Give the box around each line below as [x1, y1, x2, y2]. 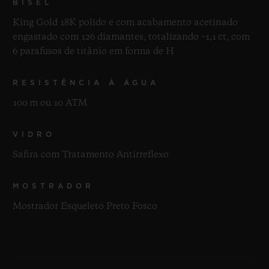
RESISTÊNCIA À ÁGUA [13, 79, 159, 86]
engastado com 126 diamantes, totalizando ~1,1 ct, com [13, 32, 250, 42]
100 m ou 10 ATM [13, 98, 87, 108]
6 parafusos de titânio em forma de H [13, 46, 174, 56]
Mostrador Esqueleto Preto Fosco [13, 201, 157, 211]
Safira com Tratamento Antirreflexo [13, 150, 169, 160]
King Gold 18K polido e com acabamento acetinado [13, 17, 238, 28]
